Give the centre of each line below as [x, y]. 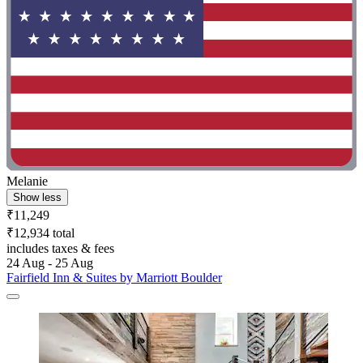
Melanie [27, 181]
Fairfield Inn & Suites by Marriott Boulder [114, 278]
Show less [37, 198]
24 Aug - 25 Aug [50, 263]
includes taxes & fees [60, 249]
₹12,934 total [41, 233]
